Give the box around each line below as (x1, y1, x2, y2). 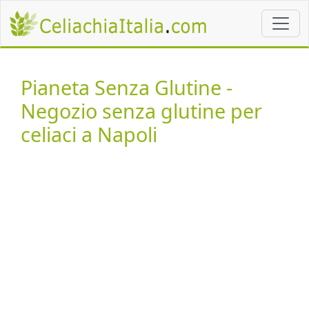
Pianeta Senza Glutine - (21, 74, 232, 101)
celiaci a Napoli (21, 121, 157, 148)
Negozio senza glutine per (21, 97, 262, 124)
